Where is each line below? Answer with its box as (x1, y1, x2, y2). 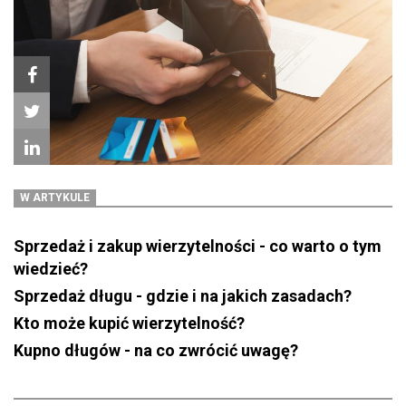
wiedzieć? (14, 259, 92, 279)
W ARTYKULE (20, 191, 91, 205)
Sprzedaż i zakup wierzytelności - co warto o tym (14, 237, 382, 256)
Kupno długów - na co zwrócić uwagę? (14, 341, 298, 361)
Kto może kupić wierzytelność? (14, 314, 245, 333)
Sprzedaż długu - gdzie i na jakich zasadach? (14, 286, 352, 306)
